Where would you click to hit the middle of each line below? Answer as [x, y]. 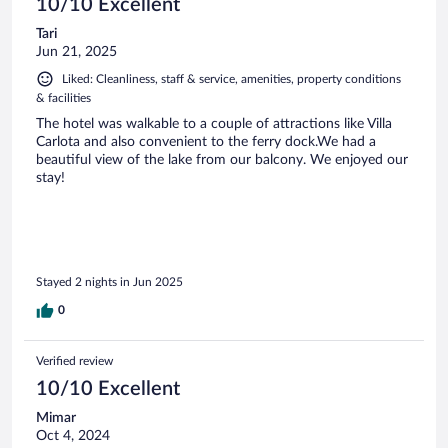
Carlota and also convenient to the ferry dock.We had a [206, 142]
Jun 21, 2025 [76, 52]
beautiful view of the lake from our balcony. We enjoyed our [222, 160]
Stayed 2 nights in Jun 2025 [109, 281]
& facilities [63, 98]
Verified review [74, 360]
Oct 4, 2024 [73, 435]
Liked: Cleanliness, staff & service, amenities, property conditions [231, 79]
